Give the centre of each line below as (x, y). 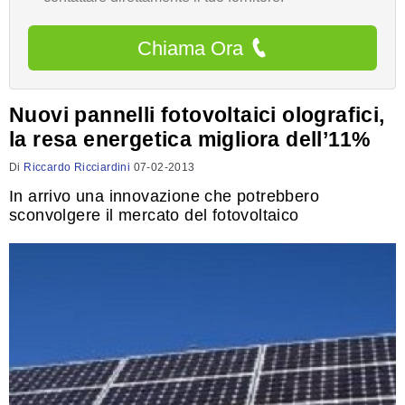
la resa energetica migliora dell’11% (190, 139)
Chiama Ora (190, 48)
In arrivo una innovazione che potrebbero (164, 196)
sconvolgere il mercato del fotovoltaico (154, 215)
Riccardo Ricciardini (77, 167)
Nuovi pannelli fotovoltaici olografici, (197, 115)
